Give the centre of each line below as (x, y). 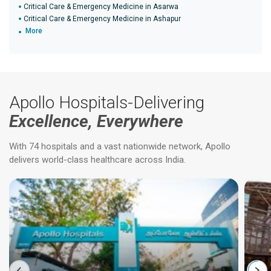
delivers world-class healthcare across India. (97, 160)
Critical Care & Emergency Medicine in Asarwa (101, 7)
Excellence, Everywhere (96, 121)
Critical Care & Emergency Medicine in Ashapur (102, 19)
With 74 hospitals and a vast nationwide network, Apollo (120, 146)
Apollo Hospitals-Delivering (107, 103)
